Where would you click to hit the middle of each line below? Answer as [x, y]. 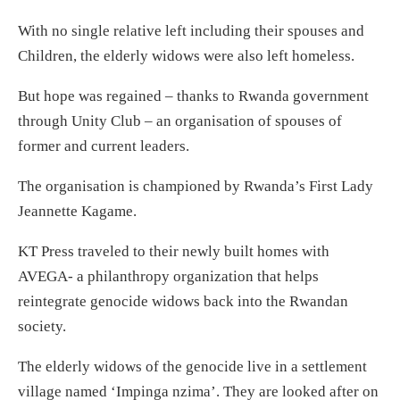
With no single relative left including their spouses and [191, 31]
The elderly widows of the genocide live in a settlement [192, 367]
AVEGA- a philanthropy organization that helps [168, 277]
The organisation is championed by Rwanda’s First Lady [196, 187]
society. [42, 327]
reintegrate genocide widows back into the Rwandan [183, 302]
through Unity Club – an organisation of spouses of [180, 121]
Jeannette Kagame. [77, 212]
